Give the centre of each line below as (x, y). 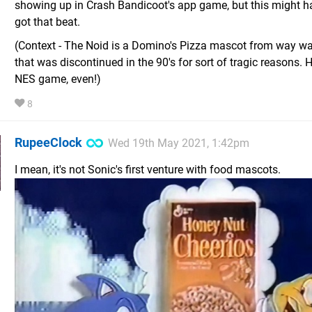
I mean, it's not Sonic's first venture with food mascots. (148, 169)
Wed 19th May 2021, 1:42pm (179, 143)
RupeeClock (48, 142)
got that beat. (47, 22)
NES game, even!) (58, 79)
